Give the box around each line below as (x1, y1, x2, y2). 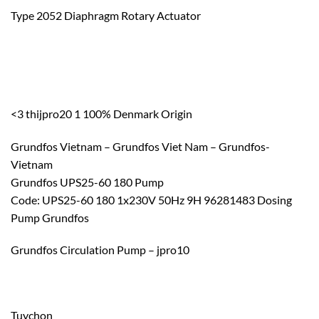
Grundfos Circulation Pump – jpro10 (11, 243, 189, 257)
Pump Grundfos (11, 210, 89, 224)
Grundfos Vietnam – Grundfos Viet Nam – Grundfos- (11, 139, 270, 153)
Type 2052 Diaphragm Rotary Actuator (11, 9, 201, 23)
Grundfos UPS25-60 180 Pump (11, 174, 164, 189)
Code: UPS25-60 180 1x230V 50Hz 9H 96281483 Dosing (11, 192, 292, 206)
